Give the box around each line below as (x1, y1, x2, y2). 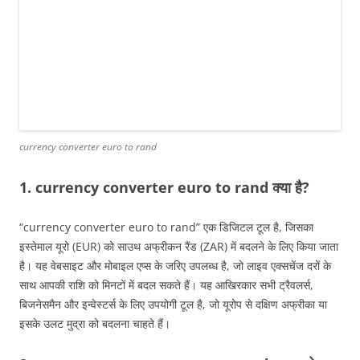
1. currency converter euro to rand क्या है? (19, 178, 309, 198)
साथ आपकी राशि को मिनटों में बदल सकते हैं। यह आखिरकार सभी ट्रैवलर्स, (19, 277, 313, 293)
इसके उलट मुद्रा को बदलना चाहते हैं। (19, 316, 170, 332)
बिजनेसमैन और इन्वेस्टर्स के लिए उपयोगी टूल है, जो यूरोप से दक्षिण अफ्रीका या (19, 297, 327, 313)
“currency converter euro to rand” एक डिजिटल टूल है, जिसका (19, 219, 313, 235)
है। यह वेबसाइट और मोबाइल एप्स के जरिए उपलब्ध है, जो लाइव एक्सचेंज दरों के (19, 258, 331, 274)
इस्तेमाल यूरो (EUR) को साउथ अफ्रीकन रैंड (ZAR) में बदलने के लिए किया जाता (19, 239, 338, 255)
